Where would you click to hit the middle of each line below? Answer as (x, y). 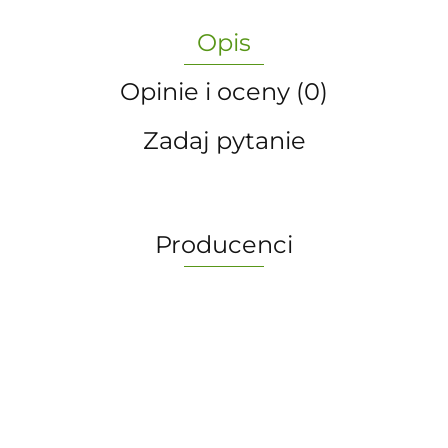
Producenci (224, 244)
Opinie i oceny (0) (224, 91)
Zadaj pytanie (224, 140)
